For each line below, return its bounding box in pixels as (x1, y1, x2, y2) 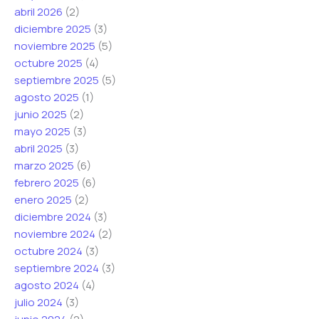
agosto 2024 (14, 278, 79, 293)
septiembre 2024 (14, 261, 99, 276)
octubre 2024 (14, 244, 83, 259)
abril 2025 (14, 141, 63, 157)
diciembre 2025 (14, 21, 91, 37)
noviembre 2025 (14, 38, 95, 54)
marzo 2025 (14, 158, 74, 174)
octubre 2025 (14, 56, 83, 71)
